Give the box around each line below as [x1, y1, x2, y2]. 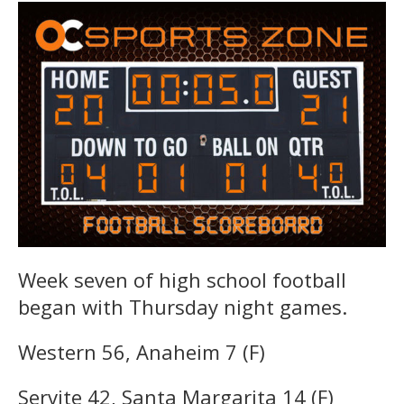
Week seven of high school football [18, 265, 346, 293]
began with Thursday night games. [18, 292, 347, 320]
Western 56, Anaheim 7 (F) [18, 337, 265, 365]
